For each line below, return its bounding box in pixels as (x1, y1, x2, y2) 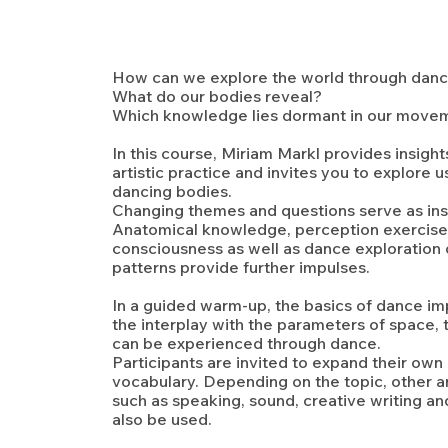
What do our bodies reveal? (112, 86, 322, 106)
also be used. (112, 409, 212, 429)
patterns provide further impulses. (112, 257, 370, 277)
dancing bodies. (112, 181, 232, 201)
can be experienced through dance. (112, 333, 381, 353)
